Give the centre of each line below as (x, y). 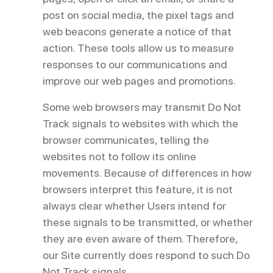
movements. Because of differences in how (147, 173)
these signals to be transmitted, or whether (148, 222)
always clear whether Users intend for (134, 206)
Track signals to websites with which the (140, 123)
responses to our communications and (135, 64)
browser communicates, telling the (126, 140)
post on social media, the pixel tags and (138, 15)
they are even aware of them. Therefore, (140, 239)
